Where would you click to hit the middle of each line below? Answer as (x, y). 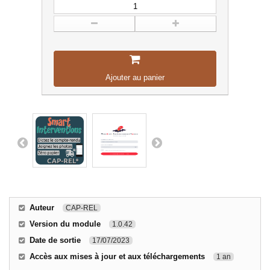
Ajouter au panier (135, 78)
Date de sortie (55, 240)
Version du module (65, 224)
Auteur (42, 208)
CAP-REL (82, 208)
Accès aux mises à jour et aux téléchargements (117, 257)
